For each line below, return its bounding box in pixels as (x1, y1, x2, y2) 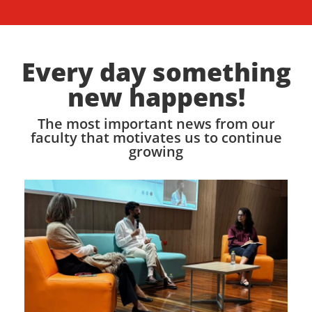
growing (129, 142, 183, 162)
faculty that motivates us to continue (30, 128, 282, 148)
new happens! (67, 80, 245, 115)
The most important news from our (37, 114, 275, 134)
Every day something (21, 55, 291, 90)
